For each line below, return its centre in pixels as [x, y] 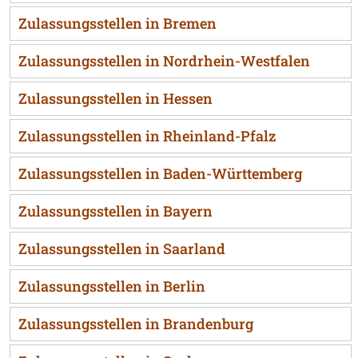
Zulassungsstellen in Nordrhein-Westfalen [164, 60]
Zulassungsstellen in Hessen [115, 98]
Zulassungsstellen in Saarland [122, 248]
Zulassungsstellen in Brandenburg [136, 323]
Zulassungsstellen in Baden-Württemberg [160, 173]
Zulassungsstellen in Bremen [117, 23]
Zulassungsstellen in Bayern [115, 211]
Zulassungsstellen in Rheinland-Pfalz [147, 135]
